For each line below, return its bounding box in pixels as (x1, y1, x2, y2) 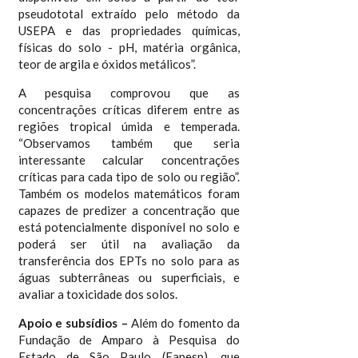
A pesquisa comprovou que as (18, 85, 241, 100)
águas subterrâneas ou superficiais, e (18, 269, 241, 284)
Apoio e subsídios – (18, 315, 131, 330)
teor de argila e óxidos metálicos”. (18, 56, 196, 71)
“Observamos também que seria (18, 135, 241, 150)
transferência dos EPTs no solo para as (18, 253, 241, 268)
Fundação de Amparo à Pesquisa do (18, 332, 241, 347)
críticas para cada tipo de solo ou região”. (18, 169, 241, 184)
